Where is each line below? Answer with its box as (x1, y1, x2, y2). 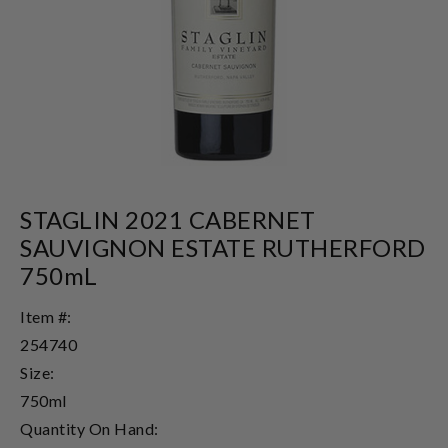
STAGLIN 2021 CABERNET (20, 204, 316, 234)
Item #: (20, 306, 72, 326)
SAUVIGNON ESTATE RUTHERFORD (20, 232, 426, 262)
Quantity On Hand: (20, 418, 159, 438)
